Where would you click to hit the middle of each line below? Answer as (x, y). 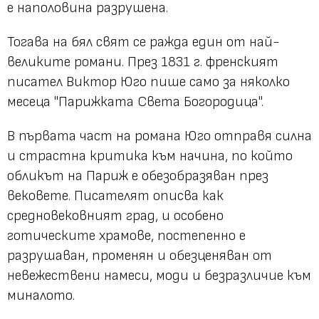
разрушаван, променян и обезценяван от (140, 256)
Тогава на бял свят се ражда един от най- (143, 42)
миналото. (41, 296)
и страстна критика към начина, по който (150, 156)
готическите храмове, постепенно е (126, 236)
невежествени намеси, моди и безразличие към (159, 276)
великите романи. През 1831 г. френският (143, 62)
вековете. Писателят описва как (115, 196)
